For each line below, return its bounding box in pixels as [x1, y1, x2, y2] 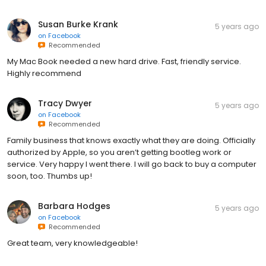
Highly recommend [7, 68, 81, 80]
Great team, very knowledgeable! [7, 237, 138, 249]
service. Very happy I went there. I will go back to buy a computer [7, 159, 256, 170]
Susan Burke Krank [38, 18, 118, 31]
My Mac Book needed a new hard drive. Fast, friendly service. [7, 56, 241, 68]
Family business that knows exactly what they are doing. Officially [7, 135, 255, 147]
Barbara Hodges [38, 200, 110, 213]
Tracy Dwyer [38, 97, 92, 110]
